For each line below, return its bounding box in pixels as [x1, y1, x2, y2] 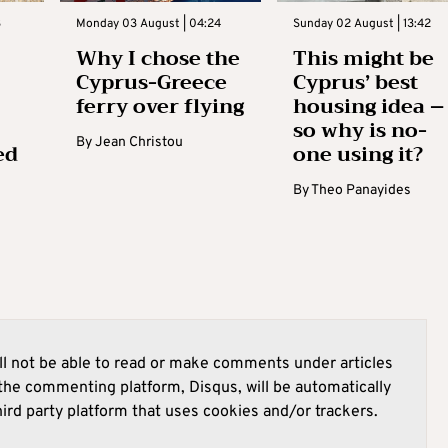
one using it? [293, 137, 424, 173]
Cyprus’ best [293, 65, 419, 101]
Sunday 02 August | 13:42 [293, 16, 432, 33]
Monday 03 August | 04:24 [75, 16, 221, 33]
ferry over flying [75, 89, 244, 125]
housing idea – [293, 89, 445, 125]
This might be [293, 41, 435, 77]
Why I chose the [75, 41, 240, 77]
